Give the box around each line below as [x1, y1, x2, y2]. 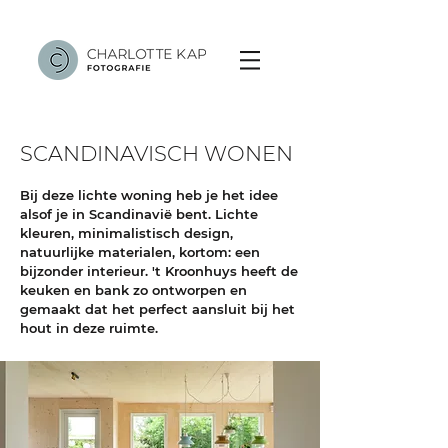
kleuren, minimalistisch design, [20, 225, 233, 241]
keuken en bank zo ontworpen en [20, 282, 247, 298]
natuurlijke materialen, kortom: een [20, 244, 260, 260]
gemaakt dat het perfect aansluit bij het [20, 301, 295, 317]
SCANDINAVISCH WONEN [20, 141, 293, 166]
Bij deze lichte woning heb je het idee [20, 187, 278, 203]
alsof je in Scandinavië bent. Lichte [20, 206, 258, 222]
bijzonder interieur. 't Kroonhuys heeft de [20, 263, 298, 279]
